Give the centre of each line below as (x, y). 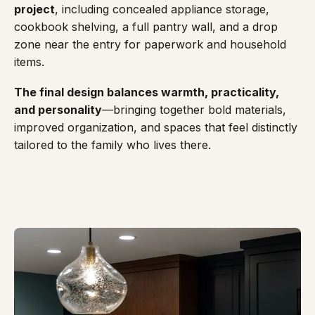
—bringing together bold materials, (194, 110)
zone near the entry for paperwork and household (150, 44)
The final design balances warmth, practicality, (147, 92)
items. (29, 62)
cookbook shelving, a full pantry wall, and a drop (146, 27)
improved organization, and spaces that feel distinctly (156, 127)
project (34, 9)
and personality (58, 110)
